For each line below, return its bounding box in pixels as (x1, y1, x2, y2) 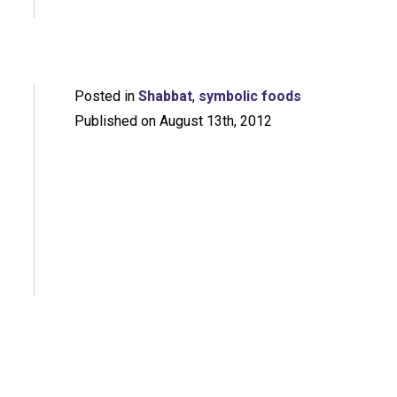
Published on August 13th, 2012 (74, 113, 272, 130)
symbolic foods (198, 88, 301, 105)
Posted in (74, 88, 138, 105)
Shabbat (137, 88, 192, 105)
